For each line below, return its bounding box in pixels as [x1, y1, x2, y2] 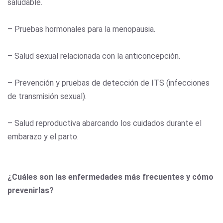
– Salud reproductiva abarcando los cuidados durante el [7, 118, 202, 128]
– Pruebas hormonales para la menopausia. [7, 24, 155, 34]
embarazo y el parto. [7, 131, 79, 141]
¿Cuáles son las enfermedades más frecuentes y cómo [7, 172, 214, 182]
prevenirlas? [7, 185, 56, 195]
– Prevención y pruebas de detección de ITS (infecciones [7, 78, 210, 88]
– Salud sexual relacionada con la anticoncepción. [7, 51, 180, 61]
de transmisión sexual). [7, 91, 87, 101]
